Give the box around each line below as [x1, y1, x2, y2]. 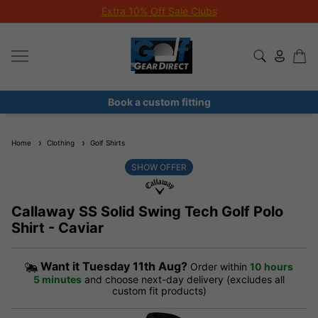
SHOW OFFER [131, 162, 187, 172]
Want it [40, 259, 82, 273]
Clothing [43, 138, 75, 147]
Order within [187, 261, 250, 273]
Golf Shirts [86, 138, 125, 147]
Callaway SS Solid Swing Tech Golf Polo [11, 203, 283, 220]
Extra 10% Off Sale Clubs [101, 5, 217, 17]
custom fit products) [111, 285, 207, 297]
